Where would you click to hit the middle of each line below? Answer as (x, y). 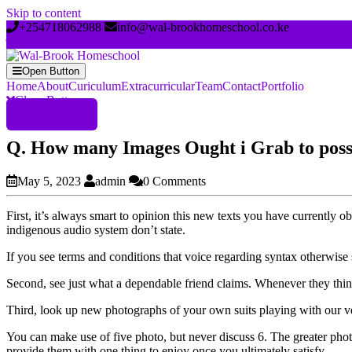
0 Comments (174, 181)
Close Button (48, 100)
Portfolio (282, 86)
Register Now (52, 114)
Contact (242, 86)
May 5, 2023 (49, 181)
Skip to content (44, 13)
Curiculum (95, 86)
